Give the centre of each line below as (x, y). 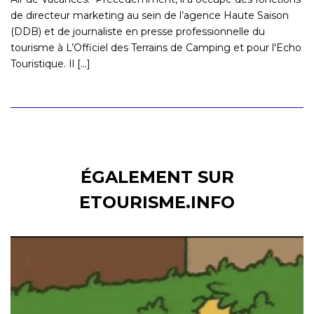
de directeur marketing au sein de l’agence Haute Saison (150, 15)
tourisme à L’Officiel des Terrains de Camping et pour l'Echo (156, 47)
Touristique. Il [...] (50, 63)
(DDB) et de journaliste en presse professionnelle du (138, 31)
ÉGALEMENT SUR (157, 177)
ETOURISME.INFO (157, 202)
